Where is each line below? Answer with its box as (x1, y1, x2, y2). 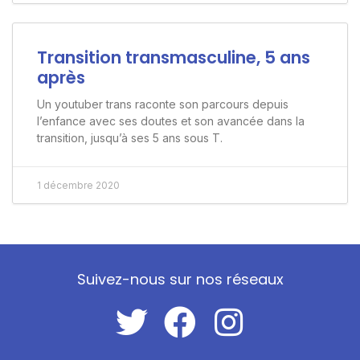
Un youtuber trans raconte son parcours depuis (37, 96, 288, 111)
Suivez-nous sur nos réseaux (76, 268, 284, 289)
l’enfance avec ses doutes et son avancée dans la (37, 113, 305, 128)
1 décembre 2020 (37, 178, 120, 191)
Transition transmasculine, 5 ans (37, 45, 310, 69)
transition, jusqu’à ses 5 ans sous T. (37, 130, 223, 145)
